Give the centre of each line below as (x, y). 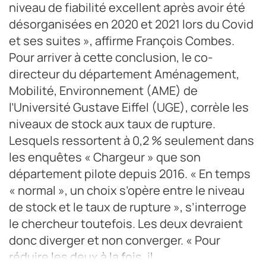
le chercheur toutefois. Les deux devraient (126, 223)
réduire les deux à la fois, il (81, 256)
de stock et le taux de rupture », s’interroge (128, 207)
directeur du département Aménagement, (124, 74)
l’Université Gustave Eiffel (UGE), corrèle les (129, 107)
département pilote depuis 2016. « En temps (130, 173)
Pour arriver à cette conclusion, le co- (111, 57)
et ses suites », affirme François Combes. (122, 40)
